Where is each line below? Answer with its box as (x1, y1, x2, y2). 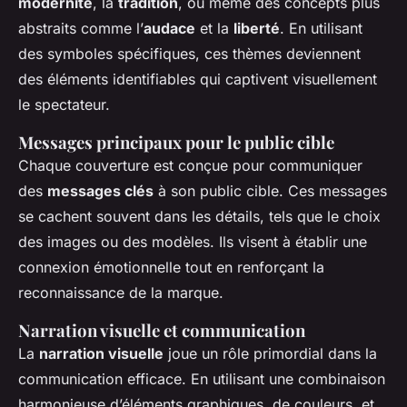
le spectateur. (18, 95, 110, 114)
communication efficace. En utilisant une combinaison (18, 370, 385, 389)
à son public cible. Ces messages (154, 182, 387, 201)
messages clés (47, 182, 154, 201)
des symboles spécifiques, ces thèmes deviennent (18, 45, 361, 64)
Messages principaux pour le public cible (18, 131, 334, 154)
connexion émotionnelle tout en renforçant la (18, 258, 324, 277)
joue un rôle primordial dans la (164, 344, 377, 363)
